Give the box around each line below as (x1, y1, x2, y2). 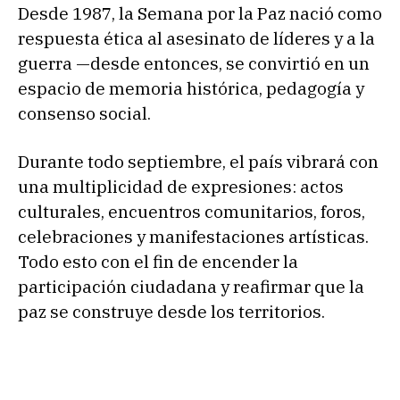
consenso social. (18, 102, 151, 124)
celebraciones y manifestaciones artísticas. (18, 225, 369, 247)
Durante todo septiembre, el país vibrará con (18, 150, 379, 172)
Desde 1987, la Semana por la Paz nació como (18, 2, 382, 24)
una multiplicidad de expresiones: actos (18, 175, 344, 197)
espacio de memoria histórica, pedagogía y (18, 77, 364, 99)
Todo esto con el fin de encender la (18, 250, 298, 272)
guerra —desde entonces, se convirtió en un (18, 52, 370, 74)
